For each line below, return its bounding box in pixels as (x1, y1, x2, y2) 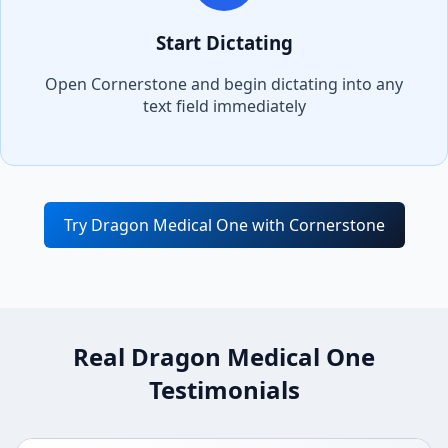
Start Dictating (155, 29, 293, 55)
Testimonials (148, 373, 300, 407)
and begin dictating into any (187, 73, 403, 96)
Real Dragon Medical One (73, 340, 375, 374)
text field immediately (142, 95, 306, 118)
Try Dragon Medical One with (63, 214, 289, 237)
